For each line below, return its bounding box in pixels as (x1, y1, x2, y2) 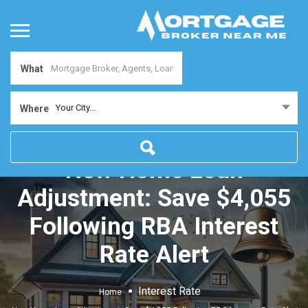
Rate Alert (99, 240, 209, 269)
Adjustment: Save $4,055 (17, 184, 291, 212)
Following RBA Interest (30, 212, 278, 241)
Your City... (56, 102, 96, 113)
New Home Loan (65, 155, 243, 184)
